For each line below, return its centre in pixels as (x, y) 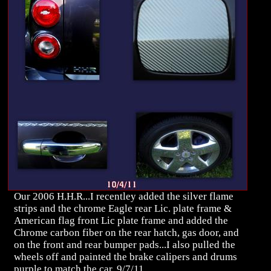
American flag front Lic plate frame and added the (121, 221)
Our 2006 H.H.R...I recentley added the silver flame (124, 197)
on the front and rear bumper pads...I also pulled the (125, 245)
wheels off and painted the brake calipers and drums (126, 257)
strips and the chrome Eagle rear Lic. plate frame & (123, 209)
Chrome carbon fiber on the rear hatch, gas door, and (126, 233)
